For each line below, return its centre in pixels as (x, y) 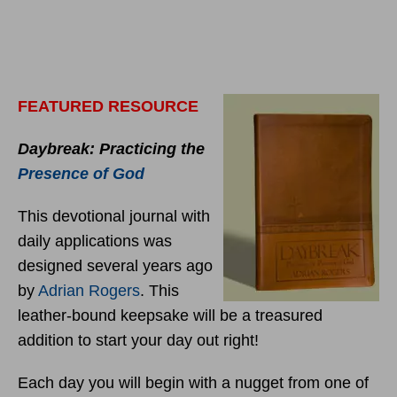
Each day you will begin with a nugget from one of (193, 383)
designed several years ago (115, 266)
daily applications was (95, 241)
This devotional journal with (114, 216)
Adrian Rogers (89, 291)
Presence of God (81, 174)
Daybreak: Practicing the (111, 149)
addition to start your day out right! (138, 340)
